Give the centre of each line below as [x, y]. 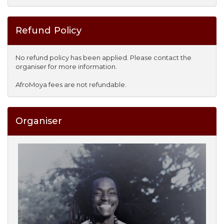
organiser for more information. [66, 66]
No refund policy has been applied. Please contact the [103, 57]
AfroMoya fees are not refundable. [71, 84]
